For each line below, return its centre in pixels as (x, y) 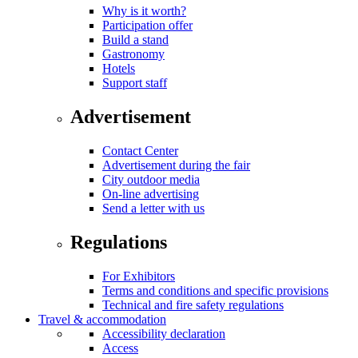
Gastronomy (133, 54)
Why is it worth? (144, 11)
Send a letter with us (153, 208)
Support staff (135, 83)
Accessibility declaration (164, 333)
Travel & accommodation (102, 319)
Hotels (119, 69)
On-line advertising (151, 193)
